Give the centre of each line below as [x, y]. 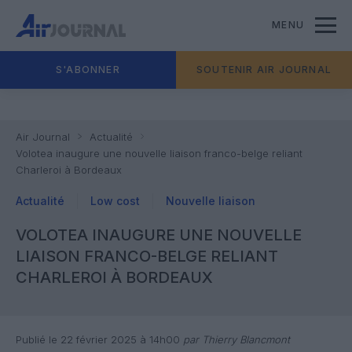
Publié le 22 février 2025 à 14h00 [98, 339]
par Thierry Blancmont [235, 339]
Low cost [115, 201]
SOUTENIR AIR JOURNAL [264, 70]
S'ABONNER [88, 70]
